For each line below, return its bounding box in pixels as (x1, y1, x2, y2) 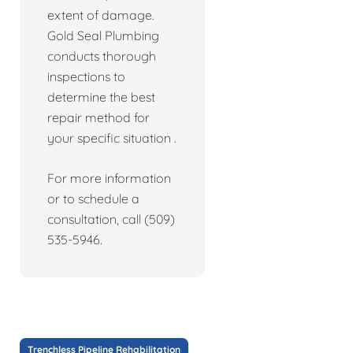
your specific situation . (47, 129, 176, 146)
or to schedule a (47, 190, 139, 206)
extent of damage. (47, 6, 154, 23)
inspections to (47, 68, 125, 84)
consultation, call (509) (47, 210, 175, 227)
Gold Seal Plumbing (47, 27, 159, 43)
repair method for (47, 109, 150, 125)
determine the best (47, 88, 155, 105)
